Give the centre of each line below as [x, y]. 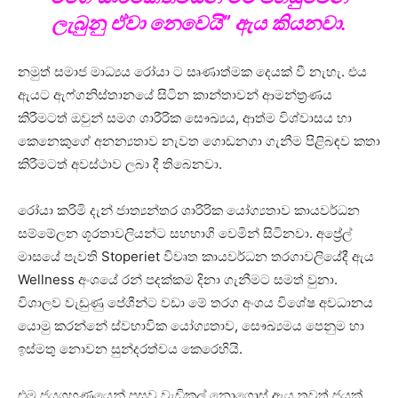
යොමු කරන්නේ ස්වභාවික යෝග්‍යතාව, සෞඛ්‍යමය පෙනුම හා [191, 326]
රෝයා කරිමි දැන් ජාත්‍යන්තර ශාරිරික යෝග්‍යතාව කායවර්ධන [189, 211]
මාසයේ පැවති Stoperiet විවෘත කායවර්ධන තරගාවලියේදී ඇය [196, 257]
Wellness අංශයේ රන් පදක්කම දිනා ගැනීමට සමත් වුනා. [178, 280]
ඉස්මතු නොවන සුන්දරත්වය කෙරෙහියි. [130, 349]
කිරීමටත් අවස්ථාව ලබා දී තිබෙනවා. [120, 164]
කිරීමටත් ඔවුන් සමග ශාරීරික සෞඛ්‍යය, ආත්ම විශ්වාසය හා [185, 118]
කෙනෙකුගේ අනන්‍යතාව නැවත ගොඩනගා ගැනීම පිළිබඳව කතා [199, 141]
